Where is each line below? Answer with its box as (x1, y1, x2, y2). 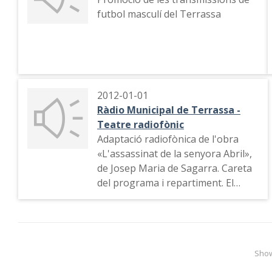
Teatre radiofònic (97, 118, 184, 131)
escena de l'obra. (97, 205, 173, 219)
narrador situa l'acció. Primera (97, 191, 234, 204)
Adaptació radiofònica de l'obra (97, 132, 239, 146)
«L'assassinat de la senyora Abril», (97, 147, 252, 160)
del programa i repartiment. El (97, 176, 234, 189)
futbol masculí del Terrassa (97, 7, 221, 21)
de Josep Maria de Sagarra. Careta (97, 161, 252, 175)
